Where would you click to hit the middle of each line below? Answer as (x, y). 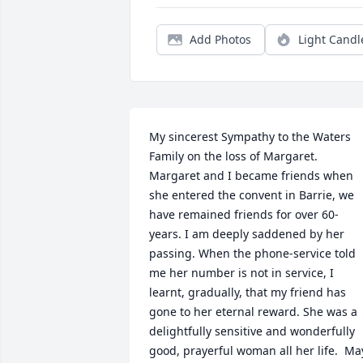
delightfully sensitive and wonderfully (252, 331)
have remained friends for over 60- (244, 214)
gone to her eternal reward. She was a (253, 312)
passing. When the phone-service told (252, 253)
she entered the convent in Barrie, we (252, 195)
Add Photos (220, 39)
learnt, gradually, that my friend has (248, 292)
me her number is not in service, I (241, 273)
